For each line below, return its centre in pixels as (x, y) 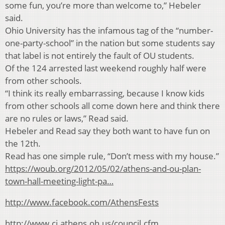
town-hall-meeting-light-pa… (59, 181)
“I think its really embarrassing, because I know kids (105, 93)
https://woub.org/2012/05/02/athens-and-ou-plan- (103, 168)
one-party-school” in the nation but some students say (110, 43)
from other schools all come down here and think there (113, 105)
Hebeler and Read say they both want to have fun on (107, 131)
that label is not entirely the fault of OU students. (100, 55)
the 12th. (23, 143)
